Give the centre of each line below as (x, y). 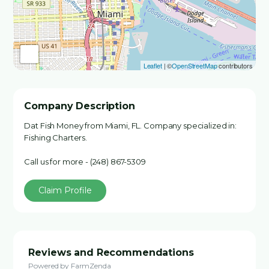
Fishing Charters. (56, 138)
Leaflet (153, 65)
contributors (235, 65)
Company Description (80, 106)
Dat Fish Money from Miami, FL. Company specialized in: (130, 125)
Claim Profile (65, 190)
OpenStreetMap (195, 65)
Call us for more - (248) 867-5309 (85, 162)
